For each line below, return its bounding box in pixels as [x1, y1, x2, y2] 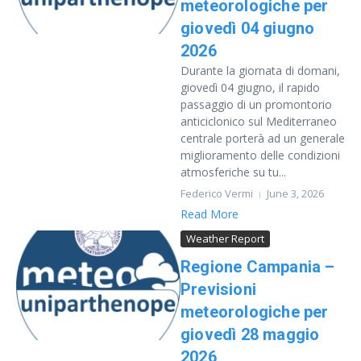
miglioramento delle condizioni [180, 147, 340, 163]
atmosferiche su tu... [180, 164, 286, 180]
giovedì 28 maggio [180, 325, 320, 344]
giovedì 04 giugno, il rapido [180, 80, 320, 95]
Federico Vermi [180, 186, 253, 201]
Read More [180, 206, 239, 222]
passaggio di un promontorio [180, 97, 332, 112]
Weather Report [186, 231, 264, 246]
